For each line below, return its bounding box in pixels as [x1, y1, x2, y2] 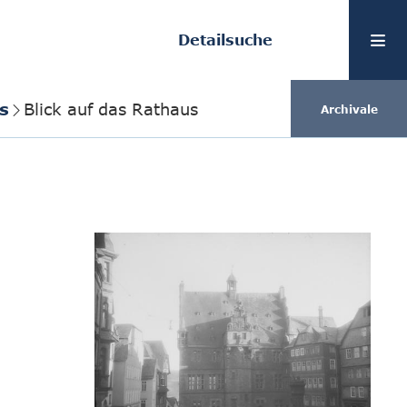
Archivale [320, 102, 378, 115]
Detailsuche [178, 32, 273, 48]
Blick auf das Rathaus [24, 98, 198, 119]
